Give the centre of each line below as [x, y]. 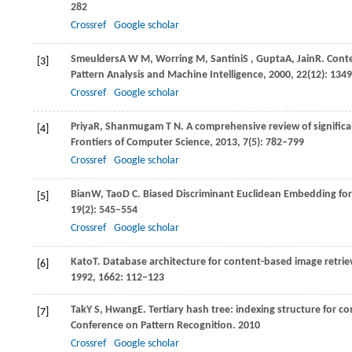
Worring [174, 59]
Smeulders [95, 59]
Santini [227, 59]
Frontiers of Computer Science [140, 143]
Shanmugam [134, 127]
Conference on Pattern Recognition [152, 326]
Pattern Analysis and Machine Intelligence [167, 75]
